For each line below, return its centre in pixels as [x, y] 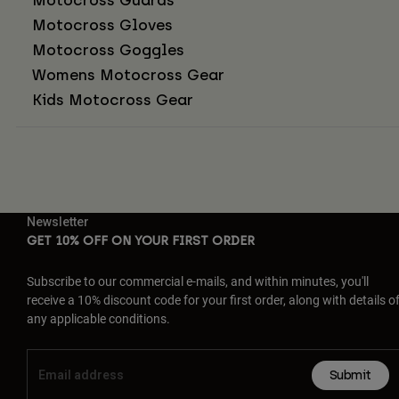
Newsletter [58, 221]
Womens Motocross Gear [128, 74]
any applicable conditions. [98, 318]
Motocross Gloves [102, 24]
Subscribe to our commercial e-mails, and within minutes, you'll [198, 281]
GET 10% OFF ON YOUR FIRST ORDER [141, 240]
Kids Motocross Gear [113, 99]
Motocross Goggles [108, 49]
